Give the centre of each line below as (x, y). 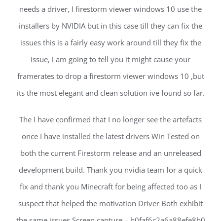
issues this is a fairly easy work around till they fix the (110, 42)
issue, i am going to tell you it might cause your (110, 59)
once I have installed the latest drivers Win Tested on (110, 136)
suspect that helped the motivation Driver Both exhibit (110, 203)
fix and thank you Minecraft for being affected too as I (110, 186)
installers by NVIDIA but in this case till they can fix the (110, 25)
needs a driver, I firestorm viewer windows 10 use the (110, 9)
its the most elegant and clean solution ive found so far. (110, 92)
